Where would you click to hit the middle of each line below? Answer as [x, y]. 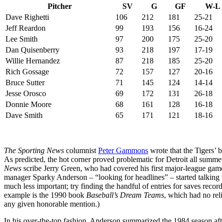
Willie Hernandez [33, 60]
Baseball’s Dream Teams [125, 195]
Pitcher [59, 6]
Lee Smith [22, 39]
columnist [81, 150]
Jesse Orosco [26, 93]
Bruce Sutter [25, 82]
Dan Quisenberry [32, 50]
